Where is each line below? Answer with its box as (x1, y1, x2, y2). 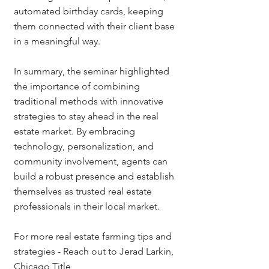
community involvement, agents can (14, 155, 170, 167)
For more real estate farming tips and (14, 230, 174, 242)
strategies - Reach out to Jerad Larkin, (14, 245, 176, 257)
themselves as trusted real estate (14, 185, 154, 197)
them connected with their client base (14, 20, 177, 32)
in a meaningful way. (14, 35, 100, 47)
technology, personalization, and (14, 140, 156, 152)
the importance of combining (14, 80, 142, 92)
